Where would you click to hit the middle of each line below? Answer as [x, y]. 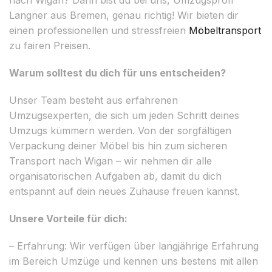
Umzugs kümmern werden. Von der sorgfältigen [120, 130]
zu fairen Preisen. [50, 45]
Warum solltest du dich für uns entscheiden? [117, 73]
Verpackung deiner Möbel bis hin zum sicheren [118, 145]
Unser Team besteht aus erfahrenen [93, 100]
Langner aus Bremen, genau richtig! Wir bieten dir [124, 15]
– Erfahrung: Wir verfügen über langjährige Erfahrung [134, 246]
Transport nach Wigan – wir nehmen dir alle [110, 161]
